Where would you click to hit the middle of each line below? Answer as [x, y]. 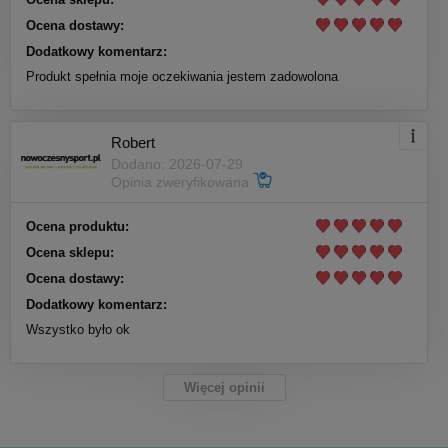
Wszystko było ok [78, 329]
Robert [133, 143]
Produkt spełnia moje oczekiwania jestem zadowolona [182, 76]
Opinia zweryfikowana [182, 182]
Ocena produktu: [77, 226]
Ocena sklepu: [70, 252]
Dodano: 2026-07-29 [177, 164]
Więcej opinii [224, 387]
